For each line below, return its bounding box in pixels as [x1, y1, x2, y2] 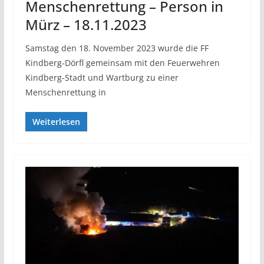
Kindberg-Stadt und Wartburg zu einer [25, 71, 179, 83]
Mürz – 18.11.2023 [25, 14, 147, 34]
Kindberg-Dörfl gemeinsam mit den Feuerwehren [25, 57, 220, 68]
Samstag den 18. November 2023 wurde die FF [25, 42, 209, 54]
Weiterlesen [32, 115, 80, 127]
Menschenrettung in [25, 86, 106, 98]
